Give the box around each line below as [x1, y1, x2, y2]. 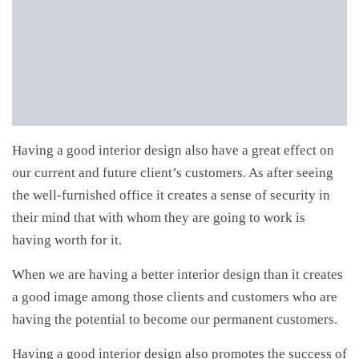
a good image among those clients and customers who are [12, 288, 337, 305]
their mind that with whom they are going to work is [12, 209, 305, 225]
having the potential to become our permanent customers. [12, 311, 337, 327]
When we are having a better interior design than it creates [12, 266, 343, 282]
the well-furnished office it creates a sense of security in [12, 187, 330, 203]
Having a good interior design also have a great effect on [12, 142, 334, 158]
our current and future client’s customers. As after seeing [12, 164, 333, 180]
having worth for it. [12, 232, 122, 248]
